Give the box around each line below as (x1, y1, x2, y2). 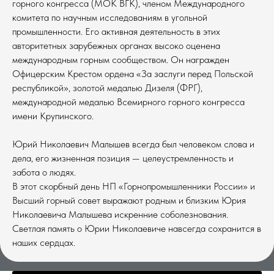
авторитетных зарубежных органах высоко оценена (12, 39, 220, 51)
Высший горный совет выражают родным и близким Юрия (12, 194, 246, 206)
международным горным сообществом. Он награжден (12, 53, 229, 65)
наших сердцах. (12, 236, 75, 248)
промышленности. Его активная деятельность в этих (12, 25, 220, 37)
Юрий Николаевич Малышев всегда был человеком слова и (12, 138, 254, 150)
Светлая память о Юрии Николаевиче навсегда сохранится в (12, 222, 261, 234)
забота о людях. (12, 166, 76, 178)
